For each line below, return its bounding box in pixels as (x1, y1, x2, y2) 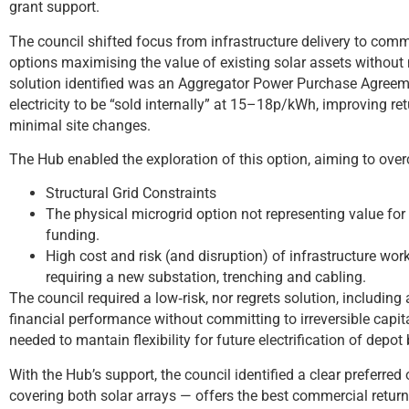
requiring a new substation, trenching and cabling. (46, 268, 366, 287)
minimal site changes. (9, 116, 151, 134)
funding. (46, 226, 100, 245)
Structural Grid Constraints (46, 184, 216, 203)
